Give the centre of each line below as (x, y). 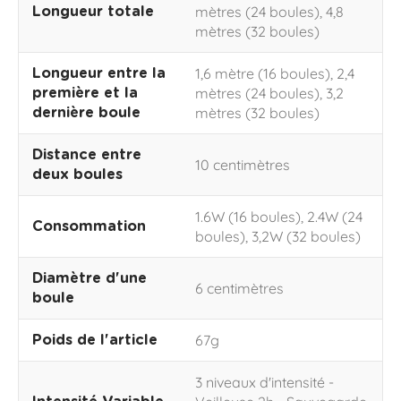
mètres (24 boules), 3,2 (269, 93)
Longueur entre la (99, 73)
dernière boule (86, 113)
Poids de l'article (95, 340)
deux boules (77, 175)
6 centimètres (239, 288)
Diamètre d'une (90, 278)
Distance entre (87, 155)
